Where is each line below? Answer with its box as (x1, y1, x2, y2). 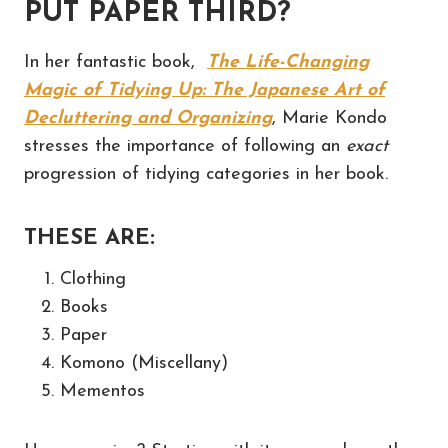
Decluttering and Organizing (24, 109, 272, 129)
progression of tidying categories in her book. (24, 165, 388, 185)
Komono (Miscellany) (60, 354, 228, 374)
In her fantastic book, (24, 53, 207, 73)
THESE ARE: (24, 227, 155, 251)
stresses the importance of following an (24, 137, 346, 157)
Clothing (60, 270, 126, 290)
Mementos (60, 382, 145, 402)
